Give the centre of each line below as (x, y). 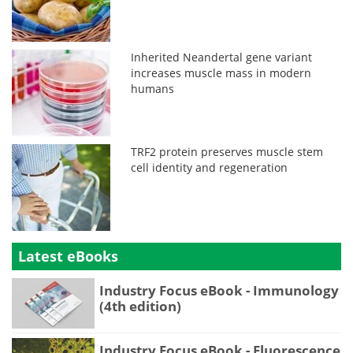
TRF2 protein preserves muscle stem (227, 151)
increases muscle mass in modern (221, 72)
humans (153, 88)
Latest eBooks (68, 256)
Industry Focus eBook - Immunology (219, 290)
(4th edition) (140, 306)
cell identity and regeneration (210, 167)
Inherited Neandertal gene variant (222, 57)
